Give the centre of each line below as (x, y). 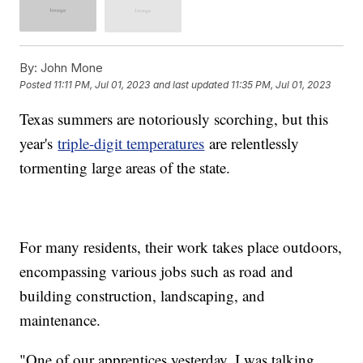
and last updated (191, 85)
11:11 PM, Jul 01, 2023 (102, 85)
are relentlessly (252, 143)
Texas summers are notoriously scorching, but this (174, 118)
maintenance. (60, 319)
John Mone (70, 67)
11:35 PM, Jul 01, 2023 (281, 85)
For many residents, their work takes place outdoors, (181, 246)
